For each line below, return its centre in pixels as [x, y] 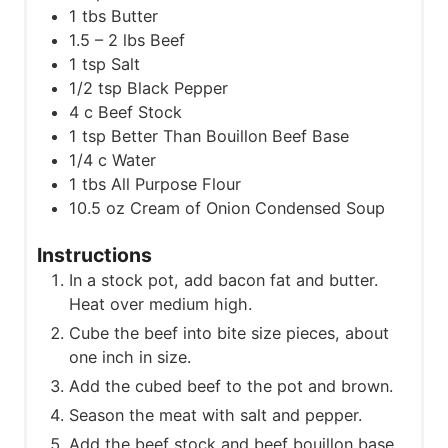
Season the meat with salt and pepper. [215, 415]
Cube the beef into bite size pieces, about [229, 333]
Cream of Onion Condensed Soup [257, 207]
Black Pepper [177, 87]
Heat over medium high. [160, 304]
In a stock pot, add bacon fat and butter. [223, 280]
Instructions [94, 255]
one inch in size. [130, 357]
